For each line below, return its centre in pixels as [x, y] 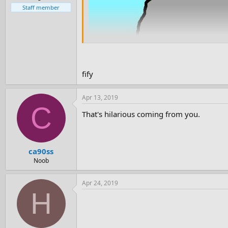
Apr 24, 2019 [100, 183]
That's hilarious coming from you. [141, 114]
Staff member [41, 7]
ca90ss [41, 151]
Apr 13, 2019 [100, 97]
